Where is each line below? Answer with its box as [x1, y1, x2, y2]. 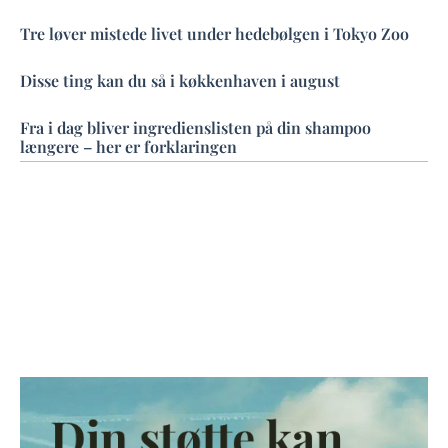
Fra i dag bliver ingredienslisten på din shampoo [20, 116, 371, 138]
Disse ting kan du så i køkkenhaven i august [20, 69, 340, 91]
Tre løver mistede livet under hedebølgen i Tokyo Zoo [20, 22, 409, 44]
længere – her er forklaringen [20, 135, 237, 157]
